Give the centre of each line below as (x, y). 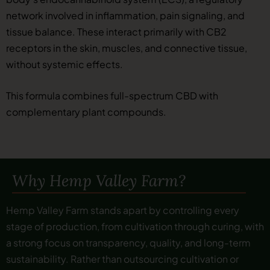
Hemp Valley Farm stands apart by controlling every (123, 210)
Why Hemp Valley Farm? (99, 181)
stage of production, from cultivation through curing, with (135, 227)
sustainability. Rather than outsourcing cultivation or (122, 259)
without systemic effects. (64, 64)
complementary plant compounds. (86, 112)
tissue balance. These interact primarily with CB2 (116, 32)
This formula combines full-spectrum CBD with (112, 96)
